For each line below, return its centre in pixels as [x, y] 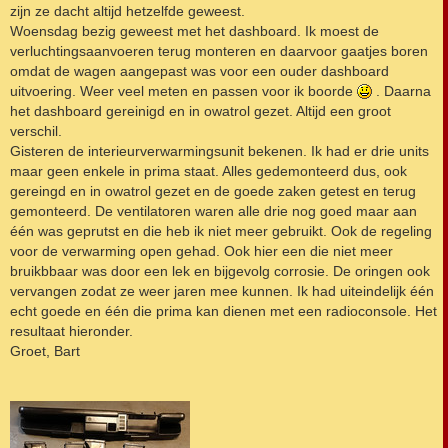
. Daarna [401, 91]
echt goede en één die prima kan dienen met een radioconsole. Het [223, 311]
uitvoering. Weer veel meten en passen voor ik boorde [183, 91]
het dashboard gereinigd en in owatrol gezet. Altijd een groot [200, 111]
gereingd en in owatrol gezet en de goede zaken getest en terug [213, 191]
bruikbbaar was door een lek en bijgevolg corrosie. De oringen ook [220, 271]
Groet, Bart [45, 351]
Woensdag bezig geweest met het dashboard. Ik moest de [194, 31]
